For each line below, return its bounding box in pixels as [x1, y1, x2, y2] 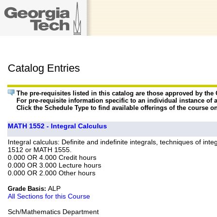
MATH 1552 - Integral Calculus [8, 122, 108, 130]
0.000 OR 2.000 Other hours [8, 169, 96, 177]
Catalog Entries [8, 62, 80, 75]
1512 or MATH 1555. [8, 146, 72, 154]
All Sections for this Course [8, 192, 91, 201]
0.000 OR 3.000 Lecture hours [8, 161, 102, 170]
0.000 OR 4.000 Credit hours [8, 154, 97, 162]
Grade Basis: [8, 185, 48, 193]
